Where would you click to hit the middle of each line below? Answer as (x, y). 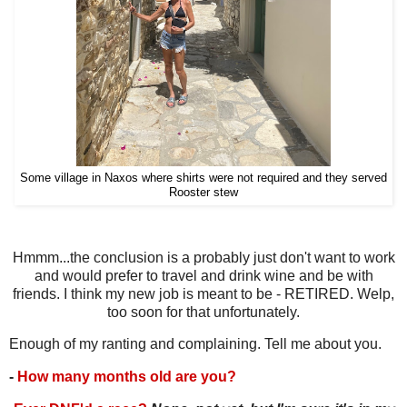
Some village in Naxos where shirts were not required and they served (203, 178)
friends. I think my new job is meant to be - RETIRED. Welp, (203, 293)
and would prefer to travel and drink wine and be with (203, 275)
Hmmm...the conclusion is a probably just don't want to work (203, 257)
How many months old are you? (127, 377)
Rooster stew (203, 192)
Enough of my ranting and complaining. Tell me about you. (195, 344)
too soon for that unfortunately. (203, 312)
